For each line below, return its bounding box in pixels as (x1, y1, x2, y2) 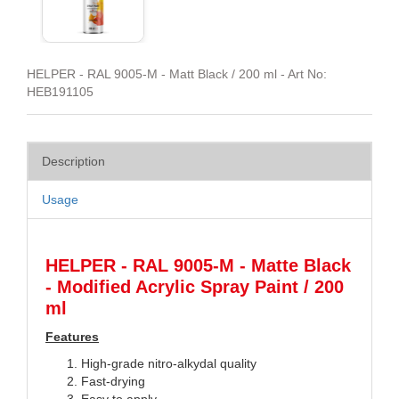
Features (45, 329, 99, 344)
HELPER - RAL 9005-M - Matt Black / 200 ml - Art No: (27, 66, 327, 81)
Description (42, 153, 105, 168)
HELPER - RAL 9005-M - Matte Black (45, 255, 351, 275)
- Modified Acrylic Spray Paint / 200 (45, 276, 344, 297)
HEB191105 (27, 84, 94, 99)
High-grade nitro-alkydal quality (81, 355, 256, 370)
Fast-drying (81, 373, 145, 388)
